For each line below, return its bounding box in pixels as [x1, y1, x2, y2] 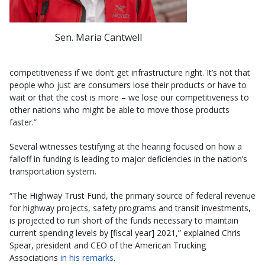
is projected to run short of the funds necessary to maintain [9, 214, 238, 226]
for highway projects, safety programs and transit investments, [9, 202, 251, 214]
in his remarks [60, 251, 114, 263]
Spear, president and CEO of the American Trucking [9, 239, 206, 251]
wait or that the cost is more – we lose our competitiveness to [9, 91, 249, 103]
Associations [9, 251, 60, 263]
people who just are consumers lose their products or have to [9, 79, 247, 91]
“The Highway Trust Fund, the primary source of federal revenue [9, 189, 256, 201]
